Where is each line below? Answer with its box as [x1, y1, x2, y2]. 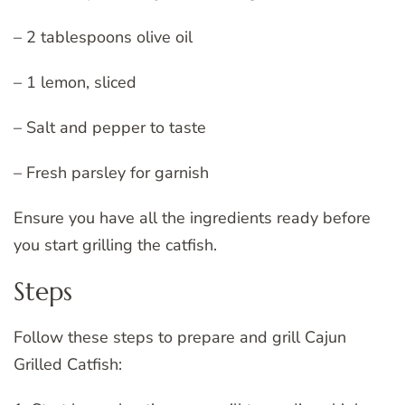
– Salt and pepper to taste [14, 116, 206, 138]
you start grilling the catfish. [14, 233, 217, 256]
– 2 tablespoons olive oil [14, 25, 193, 48]
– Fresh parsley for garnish [14, 161, 209, 184]
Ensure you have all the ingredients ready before [14, 206, 371, 229]
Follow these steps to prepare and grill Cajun [14, 325, 346, 348]
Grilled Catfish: [14, 353, 122, 375]
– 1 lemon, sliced [14, 71, 137, 93]
